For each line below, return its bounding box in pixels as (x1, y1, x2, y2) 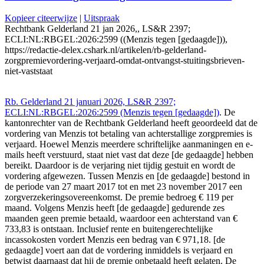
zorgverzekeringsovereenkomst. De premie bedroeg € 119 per (5, 192, 233, 203)
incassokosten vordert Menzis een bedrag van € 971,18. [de (5, 235, 225, 245)
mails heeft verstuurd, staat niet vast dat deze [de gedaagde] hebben (5, 150, 253, 160)
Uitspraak (84, 13, 120, 24)
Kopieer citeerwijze (5, 13, 77, 24)
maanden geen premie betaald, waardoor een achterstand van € (5, 213, 237, 224)
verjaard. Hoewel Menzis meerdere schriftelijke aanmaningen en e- (5, 139, 253, 150)
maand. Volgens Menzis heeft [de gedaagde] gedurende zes (5, 203, 225, 213)
